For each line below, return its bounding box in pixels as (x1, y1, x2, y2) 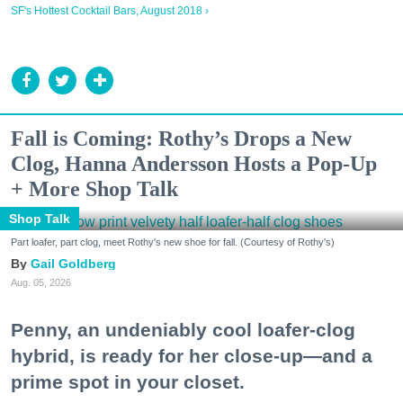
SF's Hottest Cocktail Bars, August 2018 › (11, 4, 209, 17)
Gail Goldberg (31, 256, 116, 272)
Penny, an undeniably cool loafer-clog (11, 319, 355, 341)
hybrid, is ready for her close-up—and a (11, 345, 372, 367)
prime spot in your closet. (11, 372, 245, 393)
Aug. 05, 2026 (11, 277, 71, 289)
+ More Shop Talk (11, 177, 178, 201)
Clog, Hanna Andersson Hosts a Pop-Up (11, 152, 377, 175)
